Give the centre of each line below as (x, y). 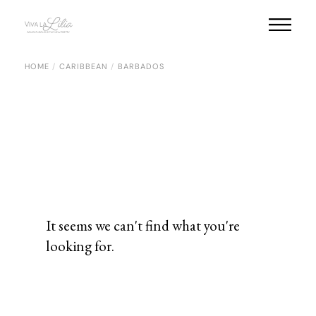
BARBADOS (141, 66)
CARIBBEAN (84, 66)
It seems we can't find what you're (143, 225)
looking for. (80, 246)
